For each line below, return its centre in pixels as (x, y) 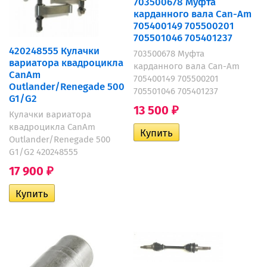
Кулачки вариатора (50, 115)
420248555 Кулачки (54, 50)
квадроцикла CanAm (52, 127)
